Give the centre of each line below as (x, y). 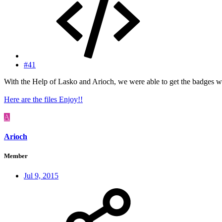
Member (16, 156)
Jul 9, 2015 (41, 175)
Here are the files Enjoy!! (43, 100)
